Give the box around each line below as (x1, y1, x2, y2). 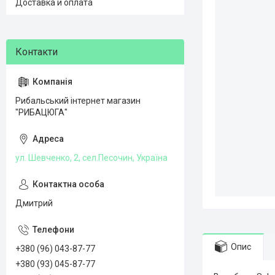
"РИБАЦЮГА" (15, 107, 68, 117)
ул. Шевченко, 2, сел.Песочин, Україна (15, 153, 168, 163)
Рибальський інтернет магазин (15, 96, 141, 106)
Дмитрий (15, 198, 53, 208)
